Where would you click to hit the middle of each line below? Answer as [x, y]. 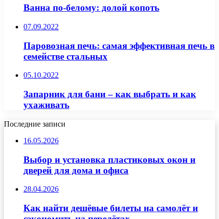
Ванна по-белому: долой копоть [91, 8]
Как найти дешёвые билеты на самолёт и [111, 208]
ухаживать [46, 105]
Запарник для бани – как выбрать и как [110, 94]
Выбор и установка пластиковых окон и [109, 159]
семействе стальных [66, 56]
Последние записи [35, 124]
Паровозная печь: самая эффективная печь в [119, 45]
